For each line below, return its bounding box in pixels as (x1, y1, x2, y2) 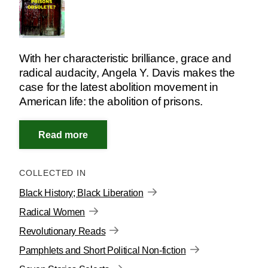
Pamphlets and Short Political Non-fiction (19, 245, 186, 256)
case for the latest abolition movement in (19, 80, 218, 93)
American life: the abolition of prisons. (19, 95, 203, 108)
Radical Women (19, 207, 86, 218)
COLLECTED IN (19, 168, 92, 178)
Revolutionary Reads (19, 226, 106, 237)
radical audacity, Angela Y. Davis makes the (19, 66, 236, 79)
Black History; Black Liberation (19, 188, 144, 199)
